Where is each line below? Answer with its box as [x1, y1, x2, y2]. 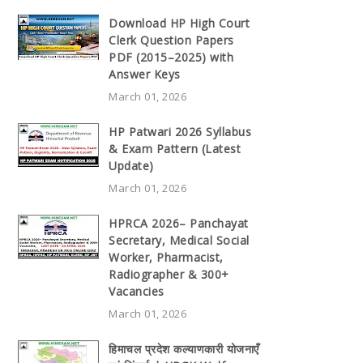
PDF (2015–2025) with [109, 49, 233, 65]
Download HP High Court [109, 15, 250, 31]
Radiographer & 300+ [109, 266, 229, 282]
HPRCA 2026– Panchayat [109, 215, 249, 231]
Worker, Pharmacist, [109, 249, 224, 265]
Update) [109, 157, 154, 173]
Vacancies [109, 283, 164, 299]
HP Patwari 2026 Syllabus [109, 123, 251, 139]
